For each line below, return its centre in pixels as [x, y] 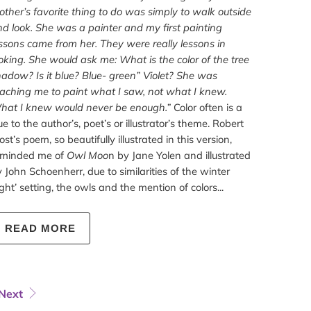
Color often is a [208, 108]
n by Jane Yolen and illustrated [179, 155]
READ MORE [40, 228]
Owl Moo [87, 155]
